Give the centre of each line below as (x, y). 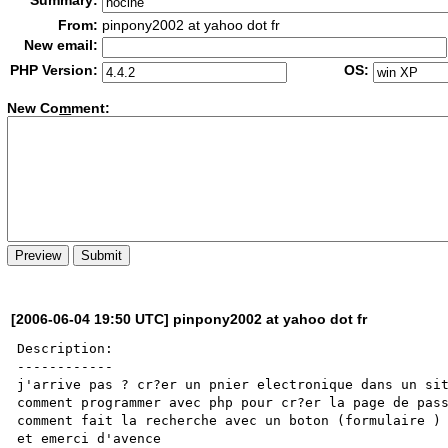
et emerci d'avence (93, 438)
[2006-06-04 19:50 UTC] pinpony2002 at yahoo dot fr (189, 318)
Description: (65, 348)
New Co (33, 108)
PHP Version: (54, 70)
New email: (61, 45)
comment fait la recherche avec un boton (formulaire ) (229, 420)
